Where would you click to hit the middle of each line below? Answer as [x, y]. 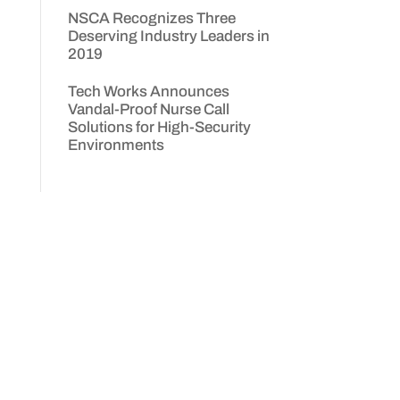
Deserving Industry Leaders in [168, 36]
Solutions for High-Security [159, 127]
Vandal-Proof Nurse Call [148, 109]
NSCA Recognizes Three [151, 18]
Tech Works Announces [148, 92]
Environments [116, 145]
